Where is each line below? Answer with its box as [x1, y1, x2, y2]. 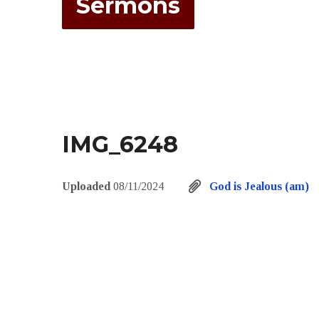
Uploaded [62, 180, 113, 192]
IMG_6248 [62, 130, 178, 158]
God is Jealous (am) [209, 180, 309, 192]
